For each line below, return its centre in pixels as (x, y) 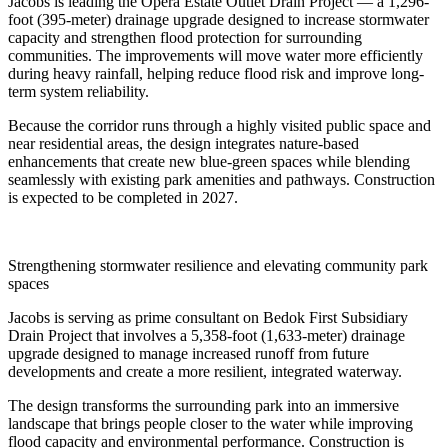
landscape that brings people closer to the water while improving (210, 423)
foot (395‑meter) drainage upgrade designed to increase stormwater (218, 19)
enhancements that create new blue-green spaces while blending (209, 161)
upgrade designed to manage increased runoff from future (188, 353)
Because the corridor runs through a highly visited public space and (219, 125)
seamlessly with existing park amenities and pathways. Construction (221, 179)
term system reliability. (78, 91)
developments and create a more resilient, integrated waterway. (205, 371)
